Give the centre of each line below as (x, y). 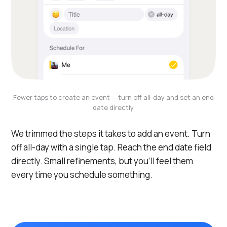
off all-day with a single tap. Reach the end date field (111, 147)
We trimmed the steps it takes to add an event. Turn (111, 134)
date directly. (113, 107)
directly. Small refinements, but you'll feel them (102, 161)
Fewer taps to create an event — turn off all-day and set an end (113, 97)
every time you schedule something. (82, 175)
